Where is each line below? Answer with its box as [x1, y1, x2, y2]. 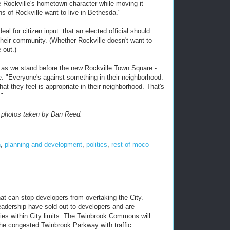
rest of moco [111, 140, 149, 148]
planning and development [5, 140, 82, 148]
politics [86, 140, 107, 148]
